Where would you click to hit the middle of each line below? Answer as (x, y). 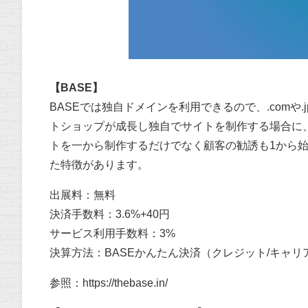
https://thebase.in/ (125, 283)
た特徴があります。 (99, 165)
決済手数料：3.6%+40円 (110, 214)
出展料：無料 (82, 195)
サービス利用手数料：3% (112, 234)
